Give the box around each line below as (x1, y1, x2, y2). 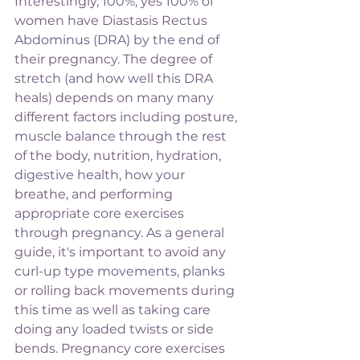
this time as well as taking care (14, 301, 214, 317)
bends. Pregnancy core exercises (14, 340, 228, 356)
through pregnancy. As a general (14, 224, 227, 240)
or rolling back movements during (14, 282, 238, 298)
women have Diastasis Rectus (14, 12, 211, 28)
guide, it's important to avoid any (14, 243, 229, 260)
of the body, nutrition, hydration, (14, 147, 224, 163)
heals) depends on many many (14, 89, 217, 105)
